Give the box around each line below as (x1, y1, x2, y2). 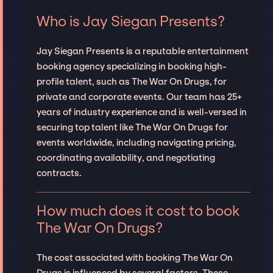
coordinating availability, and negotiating (36, 152, 215, 164)
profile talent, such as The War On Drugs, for (36, 76, 227, 88)
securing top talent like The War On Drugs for (36, 122, 228, 133)
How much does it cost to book (36, 202, 239, 219)
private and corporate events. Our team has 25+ (36, 91, 242, 103)
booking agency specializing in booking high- (36, 61, 227, 73)
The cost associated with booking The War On (36, 252, 233, 263)
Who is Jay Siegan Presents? (36, 13, 225, 30)
